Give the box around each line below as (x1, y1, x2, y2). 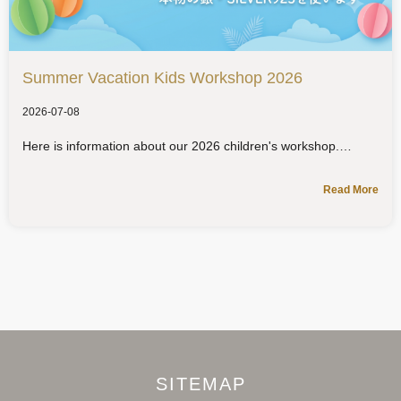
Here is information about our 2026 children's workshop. (22, 139, 339, 154)
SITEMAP (155, 373, 246, 394)
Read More (323, 183, 379, 197)
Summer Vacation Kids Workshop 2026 (22, 69, 303, 88)
